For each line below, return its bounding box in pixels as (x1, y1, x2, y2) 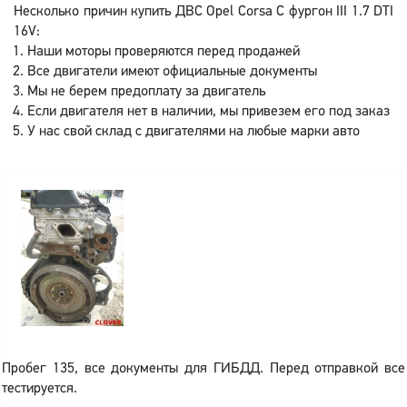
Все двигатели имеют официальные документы (27, 65, 317, 79)
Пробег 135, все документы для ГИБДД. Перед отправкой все (2, 362, 405, 376)
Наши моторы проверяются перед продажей (27, 45, 300, 59)
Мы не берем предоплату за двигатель (27, 84, 265, 99)
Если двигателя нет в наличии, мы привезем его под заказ (27, 104, 390, 119)
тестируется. (2, 382, 77, 396)
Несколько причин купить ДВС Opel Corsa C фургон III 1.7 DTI (14, 5, 393, 19)
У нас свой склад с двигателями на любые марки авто (27, 124, 360, 139)
